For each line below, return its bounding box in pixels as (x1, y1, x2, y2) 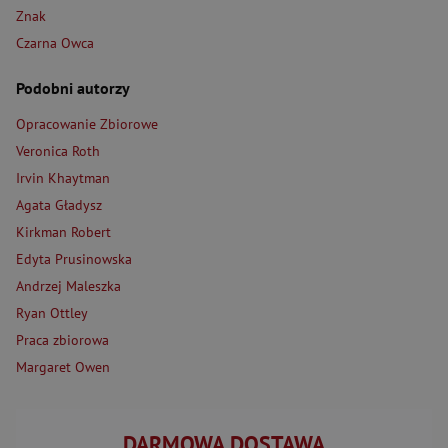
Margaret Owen (16, 358, 110, 376)
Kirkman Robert (16, 223, 111, 241)
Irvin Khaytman (16, 169, 110, 187)
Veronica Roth (16, 142, 100, 160)
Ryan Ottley (16, 304, 88, 322)
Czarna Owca (16, 34, 94, 52)
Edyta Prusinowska (16, 250, 132, 268)
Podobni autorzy (16, 78, 130, 98)
